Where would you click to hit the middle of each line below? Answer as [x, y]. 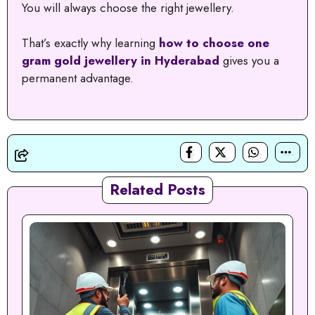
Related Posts [157, 189]
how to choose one [214, 43]
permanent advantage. [78, 78]
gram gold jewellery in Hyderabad [121, 61]
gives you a [249, 61]
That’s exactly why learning [90, 43]
